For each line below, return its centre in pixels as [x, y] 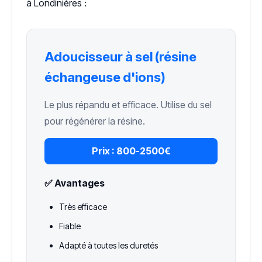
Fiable [70, 226]
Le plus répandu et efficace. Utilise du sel [128, 105]
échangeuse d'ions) [105, 77]
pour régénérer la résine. [95, 121]
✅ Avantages [75, 183]
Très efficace [83, 207]
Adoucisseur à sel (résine [120, 57]
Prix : [103, 151]
